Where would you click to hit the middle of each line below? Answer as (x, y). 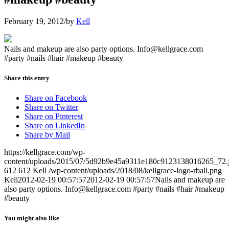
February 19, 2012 (34, 21)
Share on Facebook (56, 98)
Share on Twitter (51, 107)
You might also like (32, 218)
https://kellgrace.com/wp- (45, 152)
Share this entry (27, 78)
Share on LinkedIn (55, 126)
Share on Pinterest (54, 117)
